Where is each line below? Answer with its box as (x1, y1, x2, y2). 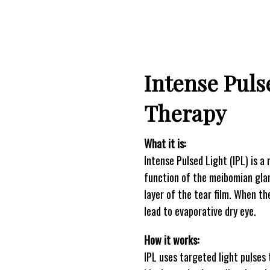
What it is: (144, 136, 186, 151)
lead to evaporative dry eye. (144, 203, 256, 219)
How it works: (144, 232, 199, 248)
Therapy (144, 98, 226, 127)
